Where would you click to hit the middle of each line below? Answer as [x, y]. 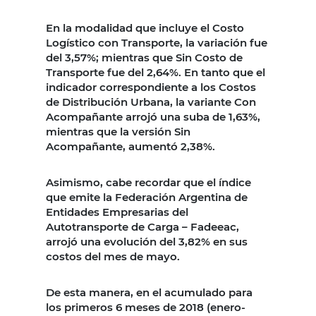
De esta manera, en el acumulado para [149, 292]
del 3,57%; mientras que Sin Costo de [144, 57]
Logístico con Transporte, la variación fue [157, 42]
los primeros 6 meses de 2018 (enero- [146, 307]
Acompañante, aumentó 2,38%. [130, 146]
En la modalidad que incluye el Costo [145, 28]
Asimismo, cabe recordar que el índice [148, 182]
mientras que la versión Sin [118, 131]
